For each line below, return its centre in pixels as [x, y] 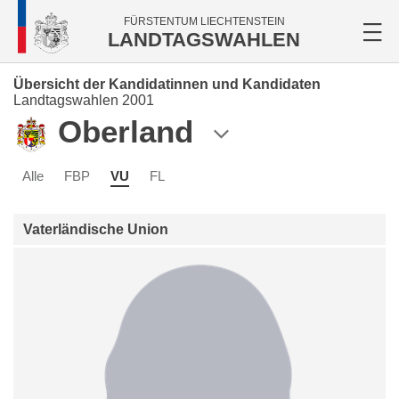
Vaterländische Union [96, 230]
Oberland [126, 131]
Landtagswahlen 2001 [84, 100]
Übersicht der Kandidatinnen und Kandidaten [167, 84]
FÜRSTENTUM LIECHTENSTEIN [204, 21]
